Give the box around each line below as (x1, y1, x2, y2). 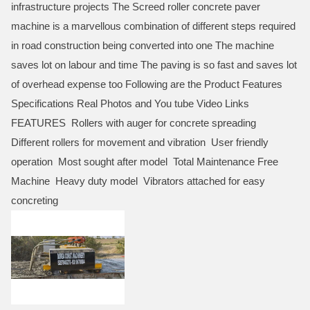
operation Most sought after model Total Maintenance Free (11, 156, 278, 167)
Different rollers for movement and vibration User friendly (11, 136, 268, 148)
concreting (11, 194, 58, 206)
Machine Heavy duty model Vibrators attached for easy (11, 175, 265, 187)
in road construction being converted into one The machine (11, 39, 274, 51)
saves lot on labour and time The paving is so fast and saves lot (11, 59, 297, 71)
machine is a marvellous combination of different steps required (11, 20, 295, 32)
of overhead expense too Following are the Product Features (11, 78, 282, 90)
